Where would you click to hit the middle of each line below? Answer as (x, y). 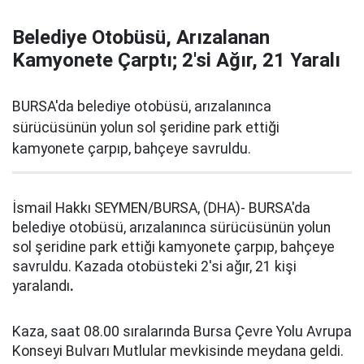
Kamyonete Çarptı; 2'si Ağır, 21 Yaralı (176, 60)
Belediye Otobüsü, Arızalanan (141, 37)
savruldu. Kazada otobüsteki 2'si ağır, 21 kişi (154, 266)
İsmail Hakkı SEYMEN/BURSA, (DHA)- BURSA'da (161, 208)
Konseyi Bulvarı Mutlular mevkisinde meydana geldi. (178, 351)
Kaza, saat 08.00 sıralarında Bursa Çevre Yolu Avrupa (182, 331)
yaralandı (41, 286)
